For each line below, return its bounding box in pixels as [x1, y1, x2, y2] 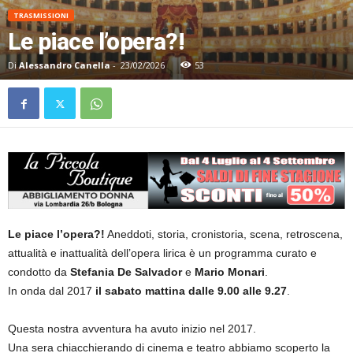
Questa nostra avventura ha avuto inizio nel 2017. [8, 322, 256, 336]
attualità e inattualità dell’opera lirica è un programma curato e [8, 247, 317, 260]
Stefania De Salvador [70, 266, 182, 279]
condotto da [8, 266, 70, 279]
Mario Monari [195, 266, 265, 279]
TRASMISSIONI [13, 10, 69, 21]
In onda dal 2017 [8, 284, 92, 298]
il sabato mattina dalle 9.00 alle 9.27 [92, 284, 287, 298]
